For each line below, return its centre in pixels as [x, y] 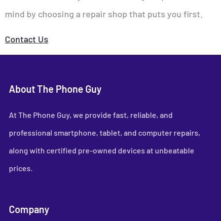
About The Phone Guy [55, 89]
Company [29, 209]
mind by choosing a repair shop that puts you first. [104, 14]
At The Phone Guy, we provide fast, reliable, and [91, 115]
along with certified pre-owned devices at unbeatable [102, 150]
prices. [21, 168]
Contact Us [27, 39]
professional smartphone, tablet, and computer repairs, [105, 133]
